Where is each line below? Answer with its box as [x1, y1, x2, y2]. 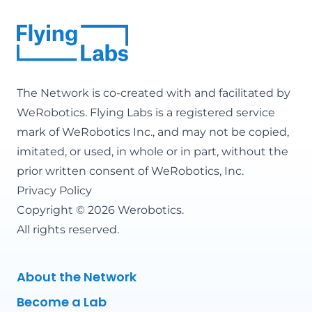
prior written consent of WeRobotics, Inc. [17, 164, 244, 178]
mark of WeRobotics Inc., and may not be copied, [17, 125, 289, 139]
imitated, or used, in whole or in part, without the [17, 144, 288, 158]
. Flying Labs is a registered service [85, 105, 275, 119]
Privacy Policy [17, 183, 92, 197]
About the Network [17, 267, 136, 286]
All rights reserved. [17, 222, 119, 236]
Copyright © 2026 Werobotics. [17, 203, 184, 217]
